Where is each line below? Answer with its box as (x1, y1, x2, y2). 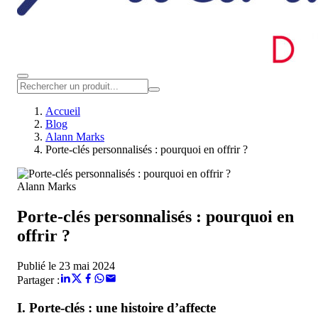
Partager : (17, 273, 60, 286)
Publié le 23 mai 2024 (17, 259, 115, 272)
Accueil (45, 105, 80, 117)
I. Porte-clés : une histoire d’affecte (17, 300, 219, 315)
